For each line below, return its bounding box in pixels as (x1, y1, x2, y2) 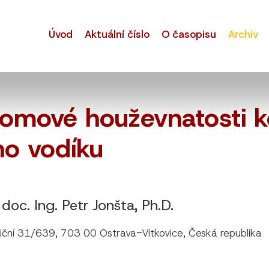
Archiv (228, 28, 259, 41)
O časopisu (162, 28, 217, 41)
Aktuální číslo (85, 28, 150, 41)
